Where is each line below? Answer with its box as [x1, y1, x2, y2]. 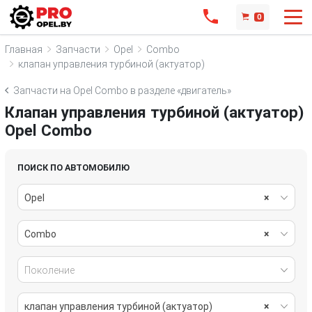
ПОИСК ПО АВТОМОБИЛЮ [17, 162, 130, 173]
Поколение [24, 264, 75, 276]
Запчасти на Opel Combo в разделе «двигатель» [13, 85, 231, 96]
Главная [5, 43, 42, 55]
